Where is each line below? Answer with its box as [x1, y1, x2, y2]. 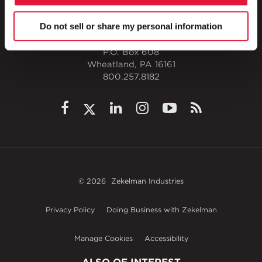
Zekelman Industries [111, 177, 184, 185]
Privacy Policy [45, 205, 95, 214]
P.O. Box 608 [103, 47, 159, 57]
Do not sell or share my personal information [40, 20, 222, 31]
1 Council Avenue [94, 35, 168, 44]
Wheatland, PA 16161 [87, 60, 175, 69]
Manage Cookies [74, 234, 133, 243]
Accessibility [144, 234, 188, 243]
